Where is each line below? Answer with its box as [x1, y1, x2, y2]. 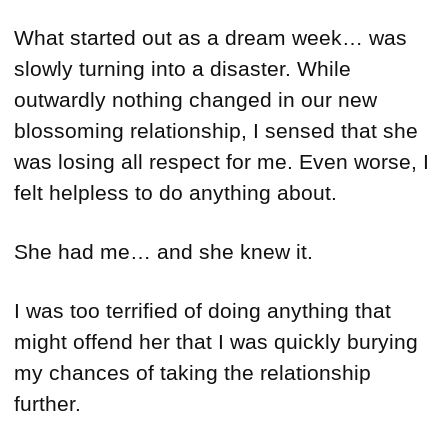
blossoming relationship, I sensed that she [14, 119, 418, 143]
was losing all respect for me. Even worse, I [14, 150, 429, 174]
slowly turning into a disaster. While [14, 57, 351, 81]
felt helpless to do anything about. [14, 181, 337, 205]
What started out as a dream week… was [14, 26, 407, 50]
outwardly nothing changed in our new [14, 88, 377, 112]
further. [14, 392, 81, 416]
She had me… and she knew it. [14, 240, 313, 264]
